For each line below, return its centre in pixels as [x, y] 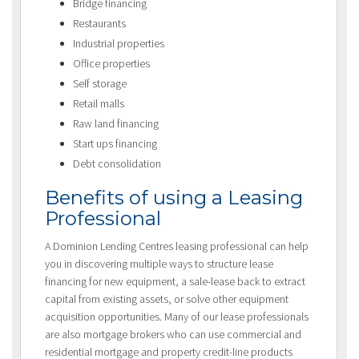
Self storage [100, 84]
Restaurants [99, 24]
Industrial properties [119, 44]
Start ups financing [115, 144]
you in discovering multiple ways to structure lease [159, 264]
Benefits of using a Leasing [174, 198]
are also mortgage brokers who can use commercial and [173, 335]
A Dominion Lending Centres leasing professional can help [177, 246]
